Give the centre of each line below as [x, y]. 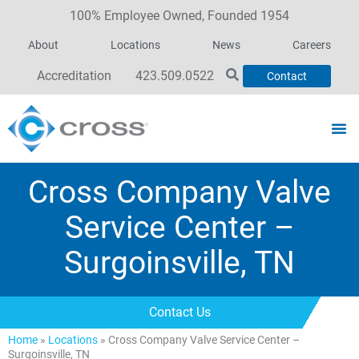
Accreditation [74, 76]
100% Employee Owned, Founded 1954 [179, 16]
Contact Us [179, 312]
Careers [311, 45]
